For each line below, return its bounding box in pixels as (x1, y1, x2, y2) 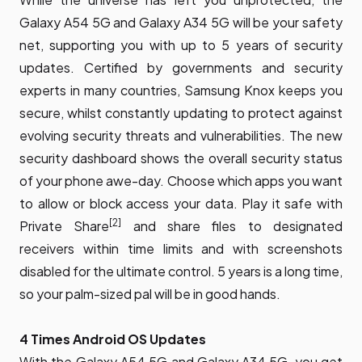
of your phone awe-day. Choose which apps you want (19, 172, 343, 190)
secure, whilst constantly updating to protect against (19, 104, 343, 122)
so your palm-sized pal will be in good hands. (19, 285, 280, 303)
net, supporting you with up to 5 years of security (19, 36, 343, 54)
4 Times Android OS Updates (19, 330, 206, 348)
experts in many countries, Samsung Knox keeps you (19, 82, 343, 99)
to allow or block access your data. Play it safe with (19, 195, 343, 213)
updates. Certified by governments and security (19, 59, 343, 77)
